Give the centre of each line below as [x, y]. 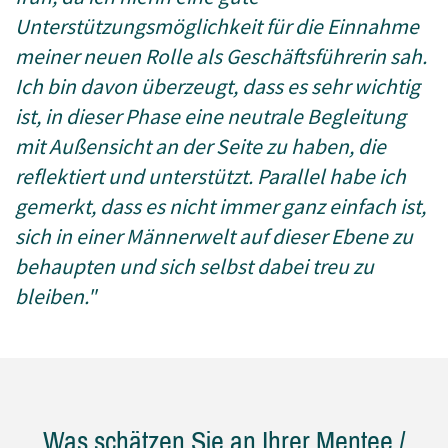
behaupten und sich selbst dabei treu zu [194, 266]
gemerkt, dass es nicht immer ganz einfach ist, [220, 206]
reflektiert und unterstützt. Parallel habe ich [210, 176]
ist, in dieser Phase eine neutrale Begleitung [210, 116]
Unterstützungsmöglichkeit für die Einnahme [217, 26]
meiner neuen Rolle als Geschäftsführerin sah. [221, 56]
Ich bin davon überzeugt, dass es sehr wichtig [217, 86]
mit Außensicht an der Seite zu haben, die [200, 146]
